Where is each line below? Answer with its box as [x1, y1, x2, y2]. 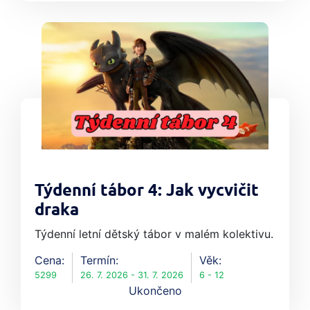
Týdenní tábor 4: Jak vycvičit [35, 180, 259, 203]
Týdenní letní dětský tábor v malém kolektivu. [35, 227, 273, 241]
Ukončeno [128, 284, 182, 298]
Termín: [80, 253, 118, 268]
